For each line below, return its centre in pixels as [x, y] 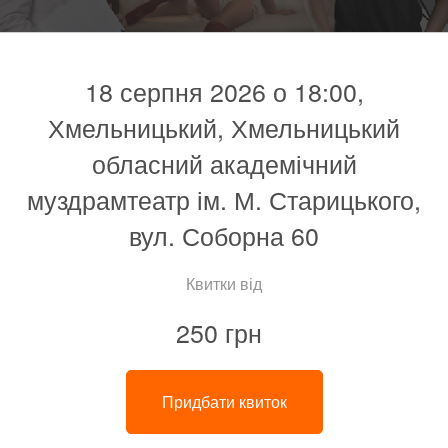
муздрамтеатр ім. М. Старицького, [224, 199]
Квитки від [224, 284]
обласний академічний [224, 163]
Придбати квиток [224, 402]
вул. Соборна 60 [224, 235]
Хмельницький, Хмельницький [224, 127]
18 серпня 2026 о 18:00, [224, 91]
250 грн [219, 332]
